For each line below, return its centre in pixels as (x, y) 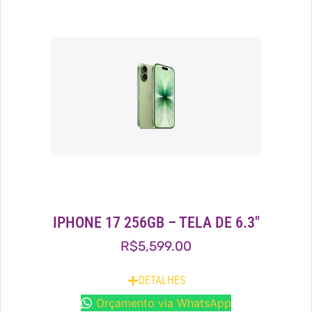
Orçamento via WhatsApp (164, 303)
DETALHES (162, 280)
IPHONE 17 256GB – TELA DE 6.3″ (156, 223)
